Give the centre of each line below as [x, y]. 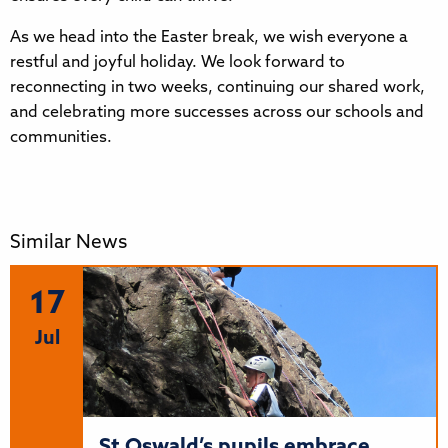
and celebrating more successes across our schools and [217, 112]
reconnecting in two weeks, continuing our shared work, [217, 87]
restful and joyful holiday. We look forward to [177, 62]
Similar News [68, 243]
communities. [61, 137]
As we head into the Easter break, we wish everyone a [209, 37]
